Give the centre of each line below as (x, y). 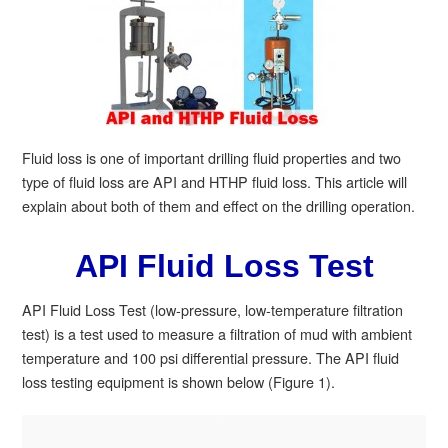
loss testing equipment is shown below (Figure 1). (178, 381)
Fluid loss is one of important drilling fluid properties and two (211, 157)
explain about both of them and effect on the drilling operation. (218, 205)
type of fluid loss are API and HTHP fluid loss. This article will (214, 181)
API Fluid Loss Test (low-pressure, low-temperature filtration (212, 309)
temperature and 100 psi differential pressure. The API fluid (210, 357)
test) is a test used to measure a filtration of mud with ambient (216, 333)
